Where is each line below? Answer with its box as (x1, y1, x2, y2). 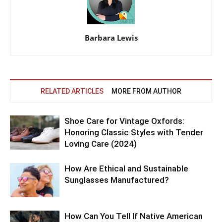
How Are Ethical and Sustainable (64, 163, 188, 173)
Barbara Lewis (84, 32, 138, 43)
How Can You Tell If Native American (64, 211, 203, 221)
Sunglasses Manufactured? (64, 174, 169, 185)
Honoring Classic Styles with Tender (64, 127, 203, 137)
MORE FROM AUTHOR (111, 87, 181, 95)
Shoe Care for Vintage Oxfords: (64, 115, 184, 126)
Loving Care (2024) (64, 138, 137, 149)
